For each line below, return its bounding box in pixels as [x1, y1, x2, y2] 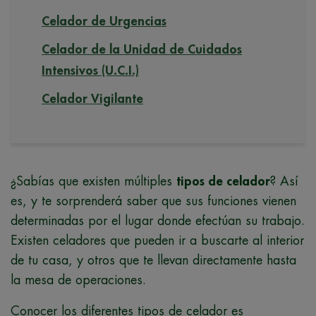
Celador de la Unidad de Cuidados [42, 42, 242, 56]
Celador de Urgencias [42, 14, 166, 28]
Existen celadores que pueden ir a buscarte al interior [11, 233, 304, 247]
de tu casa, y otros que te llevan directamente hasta [11, 253, 296, 267]
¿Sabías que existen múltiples [11, 174, 176, 188]
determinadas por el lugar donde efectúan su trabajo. [11, 214, 305, 227]
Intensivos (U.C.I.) [42, 63, 139, 77]
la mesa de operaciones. [11, 273, 146, 286]
